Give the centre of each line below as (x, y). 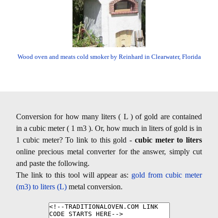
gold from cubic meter (167, 175)
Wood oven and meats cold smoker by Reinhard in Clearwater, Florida (109, 57)
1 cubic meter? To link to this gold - (75, 140)
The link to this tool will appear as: (74, 175)
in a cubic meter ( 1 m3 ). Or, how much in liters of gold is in (109, 128)
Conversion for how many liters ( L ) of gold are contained (109, 117)
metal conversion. (95, 187)
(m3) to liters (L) (41, 187)
